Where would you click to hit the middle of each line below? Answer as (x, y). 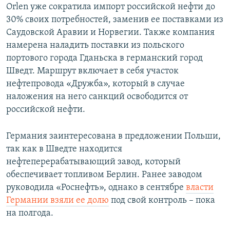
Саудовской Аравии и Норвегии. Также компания (110, 33)
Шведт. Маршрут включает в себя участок (92, 71)
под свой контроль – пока (162, 201)
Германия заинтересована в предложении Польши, (113, 137)
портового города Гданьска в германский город (104, 59)
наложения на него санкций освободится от (97, 97)
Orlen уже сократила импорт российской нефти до (111, 7)
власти (200, 188)
